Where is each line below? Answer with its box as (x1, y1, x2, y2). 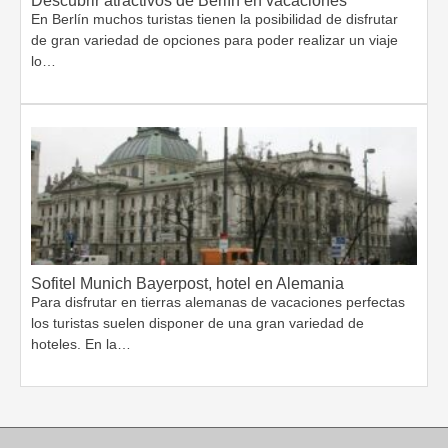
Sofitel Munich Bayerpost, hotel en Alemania (31, 275, 344, 293)
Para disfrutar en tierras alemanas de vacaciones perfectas (31, 294, 405, 311)
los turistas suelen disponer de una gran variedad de (31, 315, 364, 332)
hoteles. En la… (31, 336, 131, 353)
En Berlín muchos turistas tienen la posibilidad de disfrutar (31, 11, 398, 28)
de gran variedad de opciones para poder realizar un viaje (31, 32, 398, 49)
